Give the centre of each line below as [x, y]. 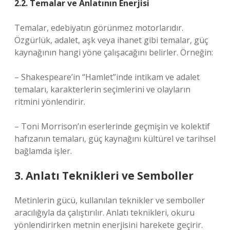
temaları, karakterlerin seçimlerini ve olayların [102, 89]
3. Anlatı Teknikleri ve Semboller [104, 176]
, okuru [181, 213]
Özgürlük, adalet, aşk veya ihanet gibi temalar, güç [111, 40]
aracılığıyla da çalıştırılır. [60, 213]
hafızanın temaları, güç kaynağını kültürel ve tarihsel [115, 139]
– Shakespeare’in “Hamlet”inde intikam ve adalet [107, 77]
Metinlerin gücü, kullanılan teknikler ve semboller [110, 200]
